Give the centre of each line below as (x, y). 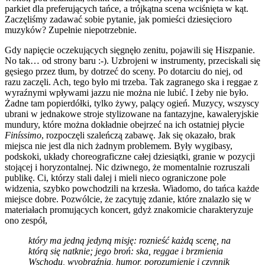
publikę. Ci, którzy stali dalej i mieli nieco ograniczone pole (115, 177)
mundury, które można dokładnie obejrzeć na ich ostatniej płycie (125, 124)
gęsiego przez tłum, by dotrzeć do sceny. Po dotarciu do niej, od (124, 71)
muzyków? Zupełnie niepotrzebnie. (71, 30)
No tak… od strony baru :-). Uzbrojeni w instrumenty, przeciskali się (132, 60)
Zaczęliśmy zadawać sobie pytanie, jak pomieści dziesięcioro (118, 19)
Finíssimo (23, 135)
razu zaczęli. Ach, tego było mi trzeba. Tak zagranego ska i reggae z (131, 82)
